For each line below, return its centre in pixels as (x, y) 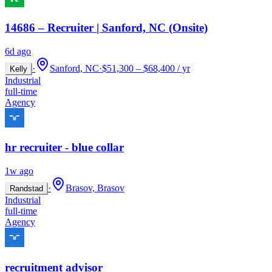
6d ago (18, 51)
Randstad (26, 189)
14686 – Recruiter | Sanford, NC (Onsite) (106, 27)
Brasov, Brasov (95, 188)
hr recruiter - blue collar (64, 148)
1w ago (19, 171)
